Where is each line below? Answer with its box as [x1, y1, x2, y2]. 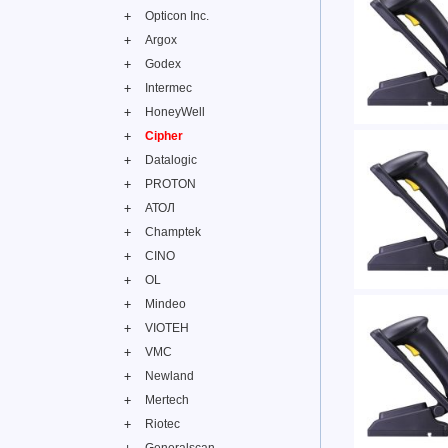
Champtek [145, 225, 201, 239]
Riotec [145, 417, 180, 431]
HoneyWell [145, 105, 205, 119]
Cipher [145, 129, 183, 143]
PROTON [145, 177, 196, 191]
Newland [145, 369, 194, 383]
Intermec [145, 81, 192, 95]
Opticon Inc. [145, 9, 209, 23]
